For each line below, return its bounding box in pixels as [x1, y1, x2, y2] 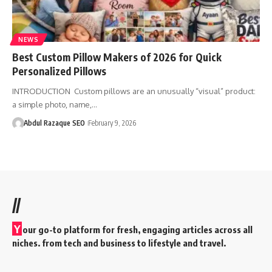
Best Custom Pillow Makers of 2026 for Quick [12, 50, 222, 64]
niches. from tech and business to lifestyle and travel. [12, 237, 226, 248]
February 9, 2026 [87, 118, 136, 127]
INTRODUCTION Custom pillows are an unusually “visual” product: [12, 86, 256, 96]
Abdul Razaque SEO [23, 118, 85, 127]
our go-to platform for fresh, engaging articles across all [22, 223, 253, 235]
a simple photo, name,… [12, 99, 97, 109]
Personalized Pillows [12, 64, 106, 78]
